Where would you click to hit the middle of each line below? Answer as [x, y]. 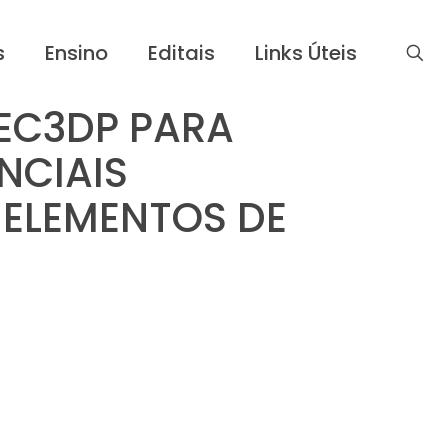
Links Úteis [306, 52]
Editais [181, 52]
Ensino [76, 52]
